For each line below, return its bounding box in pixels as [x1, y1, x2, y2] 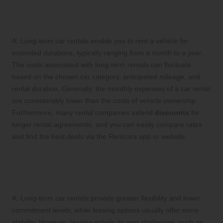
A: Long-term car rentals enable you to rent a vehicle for [12, 37, 188, 45]
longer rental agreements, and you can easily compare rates [12, 120, 202, 129]
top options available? [12, 175, 113, 186]
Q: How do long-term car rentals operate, [12, 6, 197, 17]
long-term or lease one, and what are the [12, 164, 195, 175]
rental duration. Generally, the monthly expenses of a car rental [12, 85, 211, 93]
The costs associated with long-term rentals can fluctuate [12, 61, 191, 69]
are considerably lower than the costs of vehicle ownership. [12, 97, 198, 105]
